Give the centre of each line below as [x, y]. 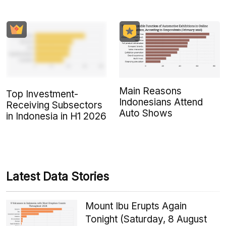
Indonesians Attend [161, 102]
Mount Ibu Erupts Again [136, 206]
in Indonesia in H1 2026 [56, 117]
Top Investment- [42, 94]
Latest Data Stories [58, 177]
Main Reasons [150, 91]
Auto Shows [146, 114]
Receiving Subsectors [54, 105]
